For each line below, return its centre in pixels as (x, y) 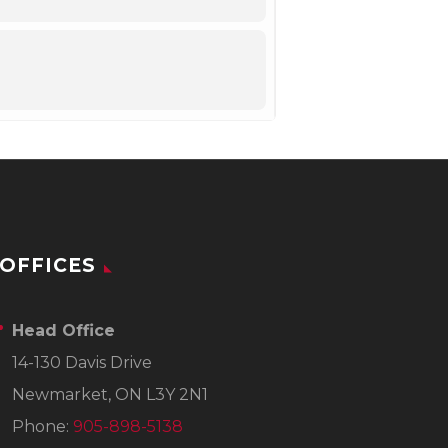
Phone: (42, 427)
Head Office (63, 331)
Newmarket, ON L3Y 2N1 (110, 395)
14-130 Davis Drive (82, 363)
